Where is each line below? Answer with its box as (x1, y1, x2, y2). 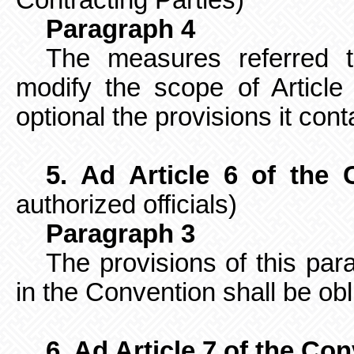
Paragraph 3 (45, 220, 195, 248)
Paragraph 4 (45, 15, 195, 43)
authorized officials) (16, 190, 237, 219)
